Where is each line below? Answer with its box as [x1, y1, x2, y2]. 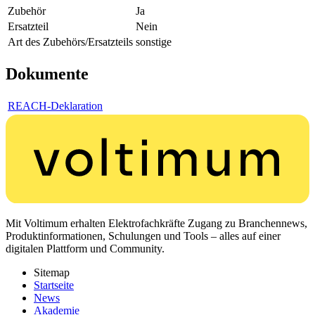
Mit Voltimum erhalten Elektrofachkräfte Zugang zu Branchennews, [6, 217, 307, 230]
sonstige [136, 35, 172, 48]
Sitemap [34, 266, 70, 279]
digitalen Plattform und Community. [6, 243, 165, 255]
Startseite [34, 279, 74, 292]
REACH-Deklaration [8, 99, 103, 112]
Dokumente [6, 64, 89, 83]
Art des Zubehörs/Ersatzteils [8, 35, 133, 48]
